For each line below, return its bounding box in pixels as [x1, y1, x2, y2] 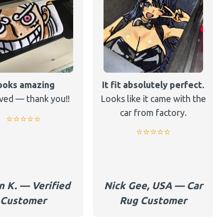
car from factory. [119, 108, 187, 118]
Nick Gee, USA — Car [104, 180, 203, 192]
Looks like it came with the [100, 94, 206, 104]
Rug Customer [119, 195, 187, 207]
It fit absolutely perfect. [102, 80, 205, 90]
